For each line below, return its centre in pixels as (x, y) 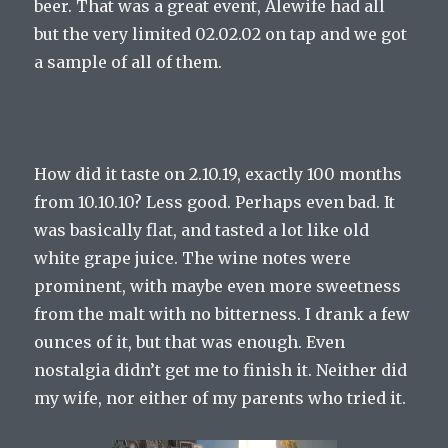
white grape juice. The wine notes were (193, 258)
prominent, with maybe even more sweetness (218, 286)
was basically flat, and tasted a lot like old (202, 230)
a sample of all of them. (128, 62)
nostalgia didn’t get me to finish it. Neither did (221, 370)
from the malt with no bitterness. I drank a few (222, 314)
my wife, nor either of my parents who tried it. (220, 398)
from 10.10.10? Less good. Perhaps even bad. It (215, 202)
